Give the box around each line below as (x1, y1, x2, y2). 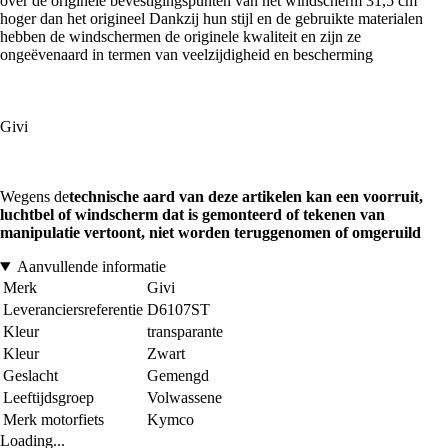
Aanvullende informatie (16, 257, 166, 275)
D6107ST (147, 300, 210, 318)
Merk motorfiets (3, 410, 104, 428)
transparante (147, 322, 223, 340)
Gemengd (147, 366, 209, 384)
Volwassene (147, 388, 222, 406)
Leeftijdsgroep (3, 388, 94, 406)
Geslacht (3, 366, 58, 384)
